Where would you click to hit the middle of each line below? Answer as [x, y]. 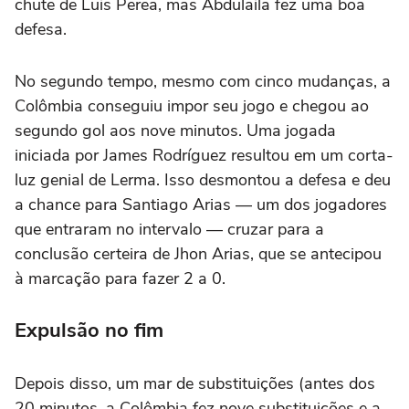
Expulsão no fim [89, 330]
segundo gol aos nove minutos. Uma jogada [175, 130]
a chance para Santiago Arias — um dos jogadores [201, 204]
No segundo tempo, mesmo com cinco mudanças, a [203, 81]
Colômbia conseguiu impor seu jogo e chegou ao [192, 105]
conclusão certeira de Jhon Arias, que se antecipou [198, 253]
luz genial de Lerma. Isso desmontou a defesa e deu [203, 179]
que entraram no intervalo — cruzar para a [169, 229]
